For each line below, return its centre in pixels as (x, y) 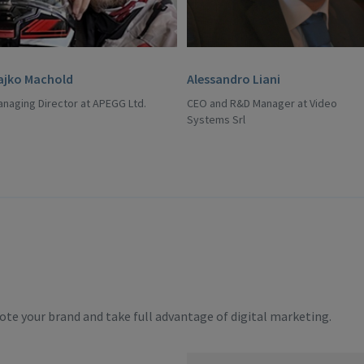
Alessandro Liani (234, 79)
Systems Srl (216, 119)
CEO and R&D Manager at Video (262, 103)
